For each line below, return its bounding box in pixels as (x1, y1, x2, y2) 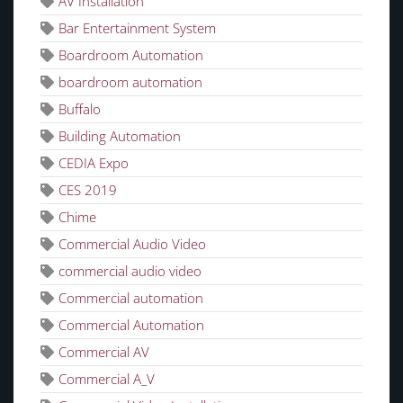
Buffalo (58, 99, 101, 118)
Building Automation (58, 126, 181, 145)
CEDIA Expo (58, 153, 129, 172)
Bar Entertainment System (58, 18, 216, 37)
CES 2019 (58, 180, 117, 199)
